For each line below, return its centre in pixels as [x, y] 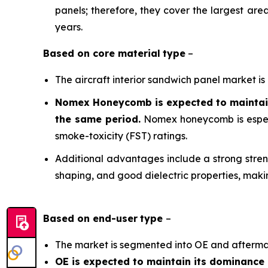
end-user [115, 218]
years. [69, 27]
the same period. [100, 119]
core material [127, 53]
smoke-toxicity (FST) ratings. [121, 135]
